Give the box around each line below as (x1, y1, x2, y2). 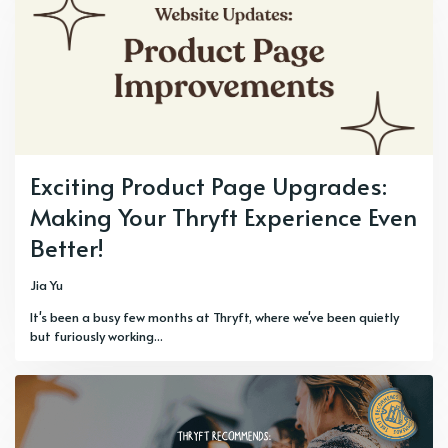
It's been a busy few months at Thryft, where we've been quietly (30, 308, 399, 326)
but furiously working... (30, 327, 163, 345)
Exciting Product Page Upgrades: (30, 169, 387, 202)
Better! (30, 231, 104, 264)
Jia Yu (30, 276, 63, 294)
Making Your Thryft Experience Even (30, 200, 417, 233)
